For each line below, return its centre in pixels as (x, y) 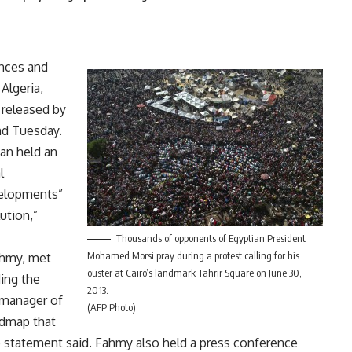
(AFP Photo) (111, 308)
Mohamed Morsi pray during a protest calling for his (193, 256)
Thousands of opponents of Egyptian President (211, 238)
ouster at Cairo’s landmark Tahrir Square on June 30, (194, 273)
